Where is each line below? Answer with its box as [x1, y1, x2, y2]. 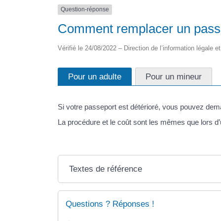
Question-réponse [61, 6, 109, 13]
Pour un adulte [68, 71, 121, 81]
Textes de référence [69, 164, 143, 174]
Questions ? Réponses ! [66, 199, 154, 209]
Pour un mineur [146, 71, 202, 81]
